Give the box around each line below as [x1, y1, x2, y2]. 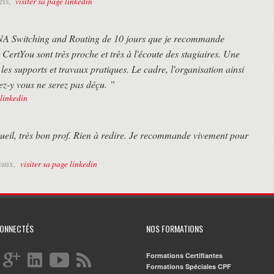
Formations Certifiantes [146, 251, 223, 261]
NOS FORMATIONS [146, 222, 203, 235]
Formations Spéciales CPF [146, 262, 231, 272]
